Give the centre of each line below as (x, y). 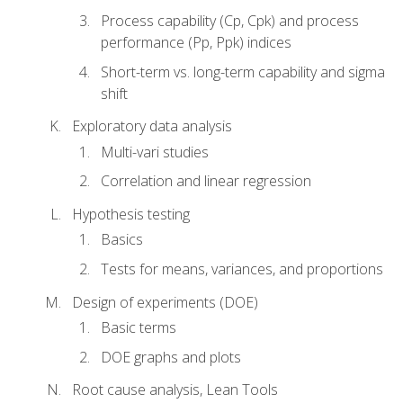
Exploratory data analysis (152, 126)
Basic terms (139, 328)
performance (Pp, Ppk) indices (196, 42)
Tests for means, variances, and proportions (242, 269)
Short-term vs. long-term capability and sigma (243, 72)
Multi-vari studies (155, 152)
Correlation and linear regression (206, 181)
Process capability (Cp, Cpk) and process (230, 20)
